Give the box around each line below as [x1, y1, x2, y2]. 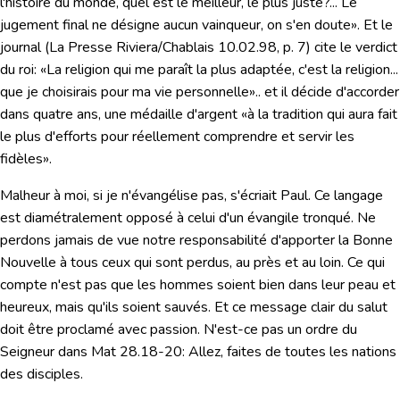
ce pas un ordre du [244, 320, 357, 340]
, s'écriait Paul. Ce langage [224, 186, 383, 206]
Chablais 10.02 [162, 37, 256, 58]
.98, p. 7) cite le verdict [256, 37, 397, 58]
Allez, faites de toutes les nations [188, 342, 396, 362]
